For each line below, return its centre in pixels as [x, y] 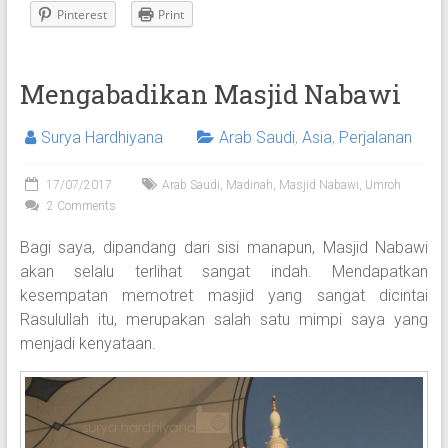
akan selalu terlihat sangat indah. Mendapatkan [224, 272]
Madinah [249, 185]
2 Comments [79, 206]
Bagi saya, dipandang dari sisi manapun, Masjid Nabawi [224, 248]
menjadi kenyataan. [87, 344]
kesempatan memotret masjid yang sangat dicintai [224, 296]
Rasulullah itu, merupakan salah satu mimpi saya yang [224, 320]
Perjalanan [375, 138]
